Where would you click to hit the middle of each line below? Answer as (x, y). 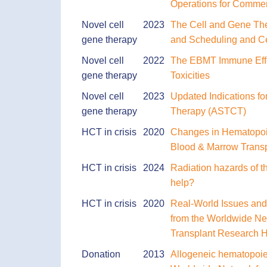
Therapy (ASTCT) (208, 111)
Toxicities (190, 75)
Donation (101, 254)
